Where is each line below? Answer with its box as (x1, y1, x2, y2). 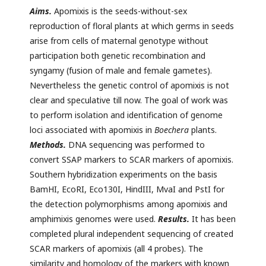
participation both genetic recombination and (30, 50, 205, 62)
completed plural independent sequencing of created (30, 228, 233, 240)
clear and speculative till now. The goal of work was (30, 94, 228, 106)
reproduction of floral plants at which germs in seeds (30, 20, 234, 32)
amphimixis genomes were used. (30, 213, 158, 225)
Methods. (30, 139, 66, 151)
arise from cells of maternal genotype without (30, 35, 208, 47)
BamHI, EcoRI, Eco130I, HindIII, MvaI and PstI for (30, 183, 224, 195)
